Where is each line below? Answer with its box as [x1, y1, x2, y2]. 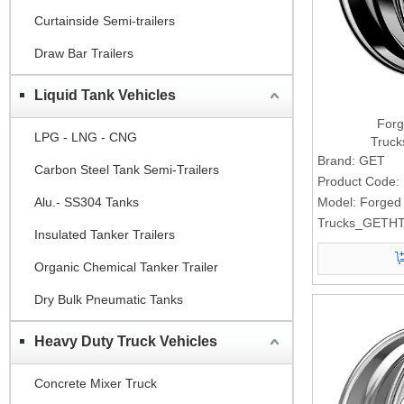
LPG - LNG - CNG [34, 129, 137, 144]
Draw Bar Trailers [34, 45, 133, 60]
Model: [317, 194, 356, 209]
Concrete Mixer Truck [34, 375, 157, 390]
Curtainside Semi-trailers [34, 13, 175, 28]
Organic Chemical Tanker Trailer [34, 259, 218, 274]
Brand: [317, 152, 355, 168]
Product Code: [317, 173, 399, 188]
